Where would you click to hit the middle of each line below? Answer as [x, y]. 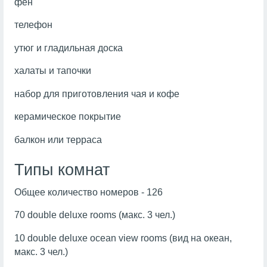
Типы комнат [62, 170]
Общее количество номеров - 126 [88, 192]
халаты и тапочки [52, 71]
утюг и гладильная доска [68, 48]
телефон [33, 25]
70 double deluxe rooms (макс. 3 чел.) [94, 215]
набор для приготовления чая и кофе [97, 94]
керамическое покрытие [67, 117]
